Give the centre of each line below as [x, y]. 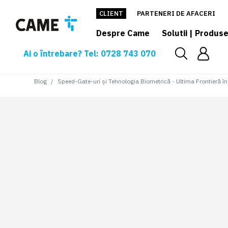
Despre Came [123, 33]
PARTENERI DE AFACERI [176, 13]
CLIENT [111, 13]
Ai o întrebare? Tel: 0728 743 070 [90, 53]
